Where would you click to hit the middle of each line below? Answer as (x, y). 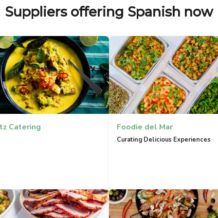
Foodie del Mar (145, 127)
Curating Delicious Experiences (164, 140)
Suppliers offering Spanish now (109, 12)
